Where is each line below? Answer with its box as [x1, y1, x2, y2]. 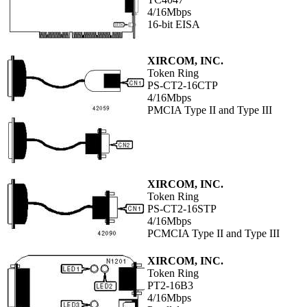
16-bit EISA [147, 19, 200, 31]
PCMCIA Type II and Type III [147, 228, 280, 240]
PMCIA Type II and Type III [147, 104, 272, 116]
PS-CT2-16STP [147, 203, 217, 215]
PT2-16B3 [147, 280, 193, 292]
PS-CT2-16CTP [147, 79, 218, 92]
